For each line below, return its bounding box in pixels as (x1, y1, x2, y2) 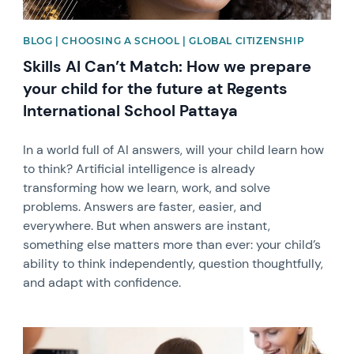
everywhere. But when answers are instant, (23, 217, 271, 235)
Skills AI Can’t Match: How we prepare (23, 56, 312, 77)
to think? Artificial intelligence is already (23, 160, 256, 178)
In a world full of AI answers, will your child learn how (23, 141, 325, 159)
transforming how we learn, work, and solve (23, 179, 271, 197)
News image (22, 326, 93, 343)
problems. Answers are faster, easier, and (23, 198, 262, 216)
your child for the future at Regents (23, 78, 288, 100)
